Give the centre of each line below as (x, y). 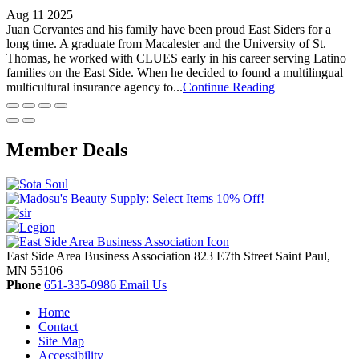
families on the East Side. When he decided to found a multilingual (175, 72)
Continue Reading (229, 87)
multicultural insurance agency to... (95, 87)
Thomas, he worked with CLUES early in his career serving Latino (176, 58)
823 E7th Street (235, 256)
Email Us (143, 284)
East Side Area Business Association (100, 256)
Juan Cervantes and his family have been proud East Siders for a (169, 29)
